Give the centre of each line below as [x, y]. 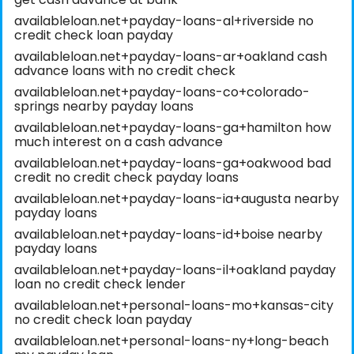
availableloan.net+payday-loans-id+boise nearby [168, 235]
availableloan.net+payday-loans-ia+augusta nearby [177, 199]
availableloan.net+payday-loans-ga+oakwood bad [173, 164]
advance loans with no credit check [125, 71]
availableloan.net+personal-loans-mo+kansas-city [174, 306]
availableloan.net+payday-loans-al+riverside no [164, 21]
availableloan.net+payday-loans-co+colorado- [162, 92]
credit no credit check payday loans [126, 178]
